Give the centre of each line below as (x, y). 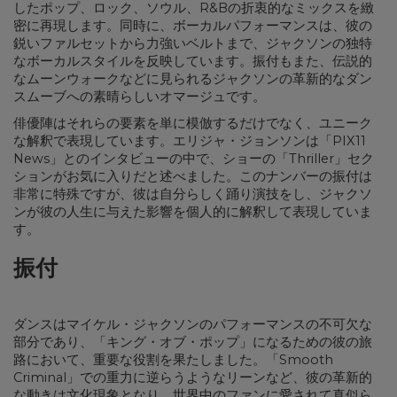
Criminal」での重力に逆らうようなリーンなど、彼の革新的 (193, 377)
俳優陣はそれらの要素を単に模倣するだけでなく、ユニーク (193, 123)
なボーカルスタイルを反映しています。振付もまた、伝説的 (193, 61)
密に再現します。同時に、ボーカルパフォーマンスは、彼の (193, 25)
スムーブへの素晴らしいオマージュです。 (140, 96)
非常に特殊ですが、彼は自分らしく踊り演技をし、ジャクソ (193, 194)
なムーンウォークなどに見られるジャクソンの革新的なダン (193, 78)
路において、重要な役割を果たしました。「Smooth (173, 359)
